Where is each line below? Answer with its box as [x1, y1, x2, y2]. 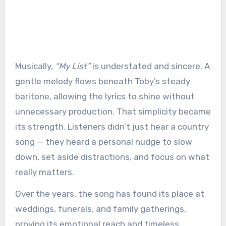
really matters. [15, 166, 74, 177]
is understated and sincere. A [90, 61, 210, 71]
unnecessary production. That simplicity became [15, 106, 211, 117]
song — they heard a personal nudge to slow [15, 136, 192, 147]
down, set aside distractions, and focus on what [15, 151, 209, 162]
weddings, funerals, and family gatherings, [15, 203, 186, 214]
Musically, [15, 61, 55, 71]
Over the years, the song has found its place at [15, 188, 204, 199]
